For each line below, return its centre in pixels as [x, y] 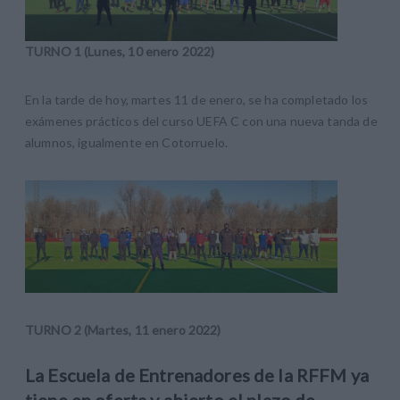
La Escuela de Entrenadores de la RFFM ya [197, 375]
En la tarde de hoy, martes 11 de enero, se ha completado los [196, 99]
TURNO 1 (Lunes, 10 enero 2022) [120, 51]
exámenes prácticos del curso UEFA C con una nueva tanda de [201, 121]
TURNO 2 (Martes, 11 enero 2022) [123, 330]
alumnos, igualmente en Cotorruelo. [127, 142]
